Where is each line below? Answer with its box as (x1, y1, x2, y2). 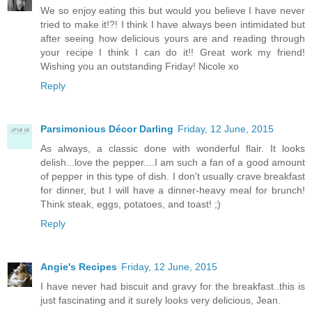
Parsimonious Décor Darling (40, 123, 173, 135)
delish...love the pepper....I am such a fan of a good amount (40, 157, 305, 169)
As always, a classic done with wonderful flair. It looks (40, 143, 305, 155)
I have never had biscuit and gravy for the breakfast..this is (40, 281, 305, 292)
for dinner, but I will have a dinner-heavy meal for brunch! (40, 185, 305, 196)
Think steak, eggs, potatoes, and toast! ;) (40, 198, 221, 210)
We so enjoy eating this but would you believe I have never (40, 5, 305, 17)
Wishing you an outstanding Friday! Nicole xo (40, 61, 239, 72)
